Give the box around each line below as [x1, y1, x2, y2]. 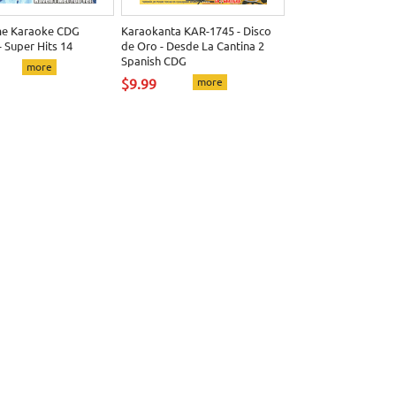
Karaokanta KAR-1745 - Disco [121, 23, 271, 38]
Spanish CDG [121, 53, 187, 68]
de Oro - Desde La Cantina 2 [121, 38, 264, 53]
